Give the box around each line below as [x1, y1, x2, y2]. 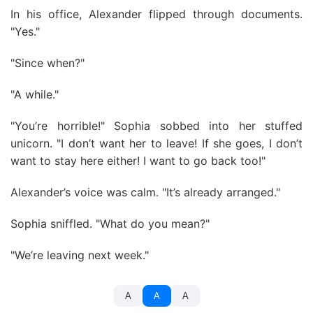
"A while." [10, 87, 59, 101]
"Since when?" [10, 56, 85, 70]
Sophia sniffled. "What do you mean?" [10, 217, 210, 231]
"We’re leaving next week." [10, 248, 149, 262]
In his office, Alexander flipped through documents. [10, 7, 303, 21]
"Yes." [10, 24, 40, 38]
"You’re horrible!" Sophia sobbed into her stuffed [10, 119, 303, 133]
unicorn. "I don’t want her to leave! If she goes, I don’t [10, 136, 303, 150]
